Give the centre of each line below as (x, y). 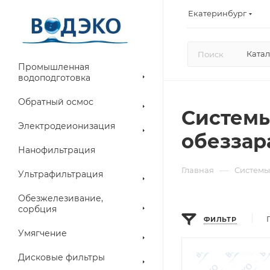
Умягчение (42, 233)
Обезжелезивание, (61, 198)
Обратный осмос (56, 102)
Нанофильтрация (57, 150)
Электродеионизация (67, 126)
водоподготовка (54, 78)
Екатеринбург (217, 13)
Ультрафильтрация (61, 174)
